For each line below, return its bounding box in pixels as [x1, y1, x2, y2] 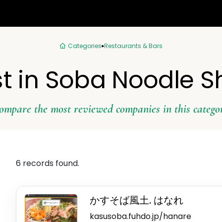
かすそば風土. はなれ [89, 193, 183, 208]
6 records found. [16, 158, 79, 169]
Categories [68, 41, 102, 50]
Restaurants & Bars [104, 41, 163, 50]
